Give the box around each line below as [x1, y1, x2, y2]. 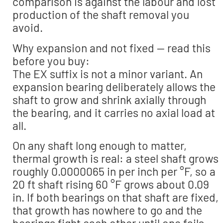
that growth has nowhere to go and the [12, 203, 202, 218]
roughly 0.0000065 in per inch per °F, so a [12, 164, 216, 179]
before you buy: [12, 53, 90, 68]
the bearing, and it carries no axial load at [12, 105, 215, 119]
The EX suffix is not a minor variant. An [12, 66, 203, 81]
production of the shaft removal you [12, 7, 189, 22]
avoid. [12, 20, 43, 35]
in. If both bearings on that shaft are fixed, [12, 190, 219, 205]
